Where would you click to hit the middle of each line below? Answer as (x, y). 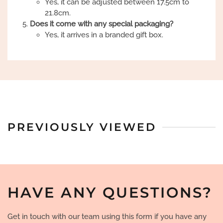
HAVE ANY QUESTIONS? (110, 192)
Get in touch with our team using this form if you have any (107, 217)
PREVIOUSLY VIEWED (82, 127)
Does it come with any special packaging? (102, 24)
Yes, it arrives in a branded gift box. (104, 35)
